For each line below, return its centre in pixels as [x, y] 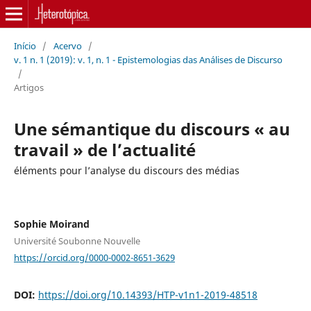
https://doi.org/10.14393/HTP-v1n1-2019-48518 [148, 295]
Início [25, 45]
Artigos [28, 87]
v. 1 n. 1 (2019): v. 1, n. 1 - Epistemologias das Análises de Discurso [148, 59]
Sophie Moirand [51, 224]
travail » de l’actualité [104, 149]
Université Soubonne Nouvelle [77, 241]
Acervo [67, 45]
